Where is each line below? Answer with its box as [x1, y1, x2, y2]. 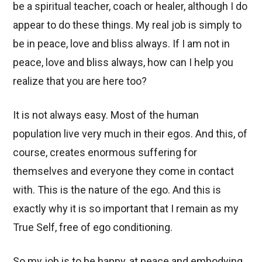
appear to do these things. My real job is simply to [13, 18, 242, 31]
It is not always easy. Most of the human [13, 108, 199, 121]
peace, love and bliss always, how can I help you [13, 56, 234, 68]
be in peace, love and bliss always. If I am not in [13, 37, 230, 50]
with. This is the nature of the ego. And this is [13, 183, 222, 196]
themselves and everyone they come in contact [13, 164, 235, 177]
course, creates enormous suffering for [13, 146, 198, 158]
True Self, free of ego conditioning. [13, 220, 173, 233]
